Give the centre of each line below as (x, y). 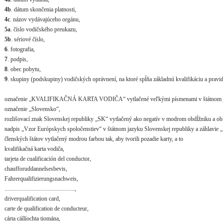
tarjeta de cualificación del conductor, (48, 159)
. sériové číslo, (28, 39)
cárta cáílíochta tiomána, (32, 218)
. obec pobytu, (24, 69)
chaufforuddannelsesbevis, (36, 168)
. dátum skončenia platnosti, (44, 9)
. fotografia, (21, 49)
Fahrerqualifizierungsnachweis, (41, 178)
